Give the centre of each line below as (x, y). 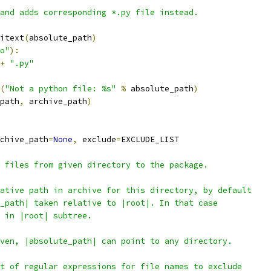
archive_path (56, 101)
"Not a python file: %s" (60, 89)
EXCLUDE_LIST (150, 139)
